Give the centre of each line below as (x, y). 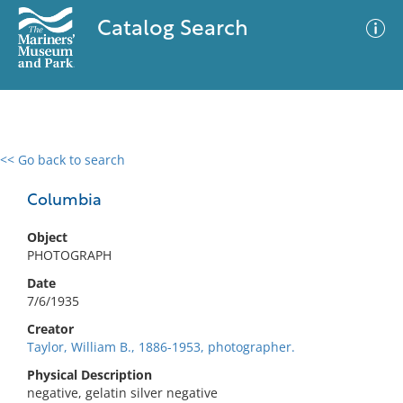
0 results (40, 170)
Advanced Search (266, 175)
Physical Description (90, 375)
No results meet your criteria (198, 270)
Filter (363, 177)
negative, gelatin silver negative (122, 393)
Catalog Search (172, 30)
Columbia (64, 201)
